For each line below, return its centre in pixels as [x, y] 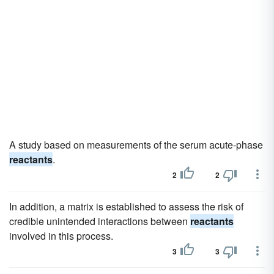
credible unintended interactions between [100, 221]
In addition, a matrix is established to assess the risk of [126, 206]
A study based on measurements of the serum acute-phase [136, 145]
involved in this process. [61, 236]
